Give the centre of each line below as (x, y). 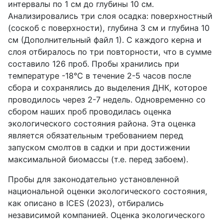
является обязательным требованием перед (96, 135)
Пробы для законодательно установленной (94, 179)
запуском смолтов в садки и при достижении (99, 147)
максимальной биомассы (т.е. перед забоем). (98, 159)
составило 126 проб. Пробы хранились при (94, 63)
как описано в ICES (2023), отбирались (86, 203)
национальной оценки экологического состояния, (108, 191)
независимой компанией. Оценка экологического (107, 215)
